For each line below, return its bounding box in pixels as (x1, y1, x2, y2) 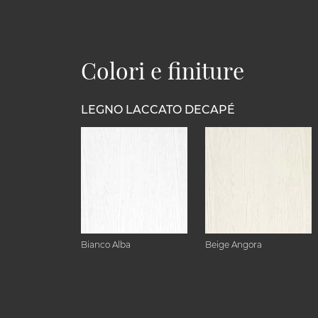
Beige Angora (205, 239, 262, 250)
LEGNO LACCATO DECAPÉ (81, 103, 235, 116)
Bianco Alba (81, 239, 131, 250)
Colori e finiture (81, 55, 244, 85)
